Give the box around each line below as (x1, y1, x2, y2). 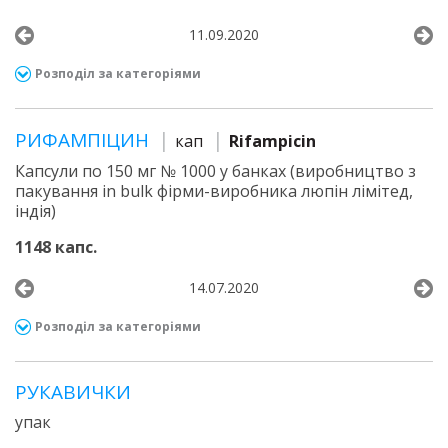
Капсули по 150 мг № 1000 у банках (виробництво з (15, 160, 416, 182)
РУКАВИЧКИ (15, 379, 131, 405)
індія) (15, 200, 56, 222)
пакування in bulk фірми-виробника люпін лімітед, (15, 180, 413, 202)
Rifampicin (229, 130, 316, 152)
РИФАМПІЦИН (15, 127, 154, 153)
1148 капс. (15, 236, 97, 258)
